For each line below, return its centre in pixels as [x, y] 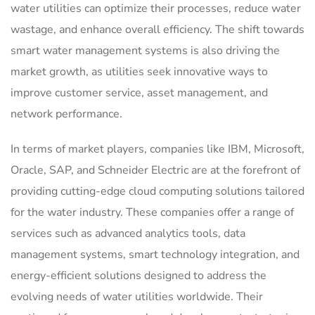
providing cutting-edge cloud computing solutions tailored [157, 192]
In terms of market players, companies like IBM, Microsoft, [157, 149]
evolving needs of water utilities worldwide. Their [137, 297]
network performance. [66, 114]
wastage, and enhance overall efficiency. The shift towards [157, 30]
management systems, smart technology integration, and [155, 255]
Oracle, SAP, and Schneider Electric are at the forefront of [155, 171]
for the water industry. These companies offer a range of [152, 213]
